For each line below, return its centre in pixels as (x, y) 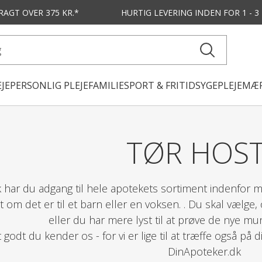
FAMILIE (106, 85)
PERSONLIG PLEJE (49, 85)
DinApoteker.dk (204, 251)
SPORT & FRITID (160, 85)
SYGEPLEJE (219, 85)
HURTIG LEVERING (157, 12)
